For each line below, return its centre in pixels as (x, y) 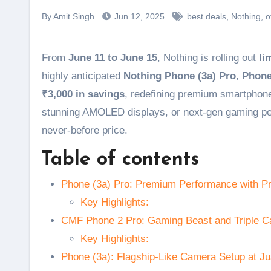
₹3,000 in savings (83, 94)
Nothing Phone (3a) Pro (180, 76)
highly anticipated (83, 76)
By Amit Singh (68, 16)
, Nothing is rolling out (208, 58)
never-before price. (85, 130)
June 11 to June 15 (113, 58)
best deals (207, 16)
